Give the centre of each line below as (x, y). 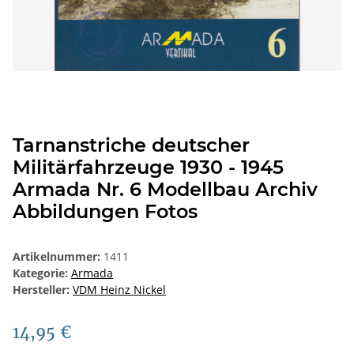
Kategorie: (42, 273)
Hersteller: (41, 290)
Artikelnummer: (58, 257)
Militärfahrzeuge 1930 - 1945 (148, 168)
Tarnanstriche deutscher (131, 145)
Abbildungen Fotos (105, 212)
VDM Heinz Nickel (119, 290)
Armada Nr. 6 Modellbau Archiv (165, 190)
